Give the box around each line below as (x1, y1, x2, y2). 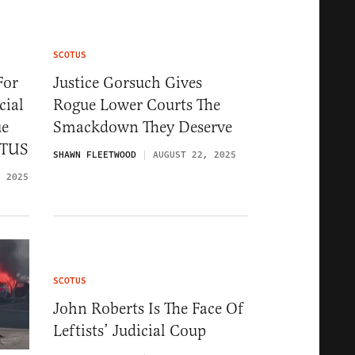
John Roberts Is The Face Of (53, 299, 243, 319)
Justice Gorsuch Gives (53, 73, 202, 94)
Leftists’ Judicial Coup (53, 321, 206, 342)
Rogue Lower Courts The (53, 95, 220, 116)
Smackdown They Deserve (53, 117, 232, 138)
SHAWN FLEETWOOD (53, 148, 136, 162)
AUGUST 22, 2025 (153, 148, 236, 162)
